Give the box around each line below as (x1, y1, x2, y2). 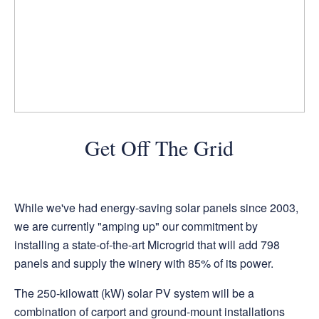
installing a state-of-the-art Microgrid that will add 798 (14, 236, 280, 253)
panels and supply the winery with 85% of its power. (14, 255, 273, 272)
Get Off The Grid (85, 132, 234, 162)
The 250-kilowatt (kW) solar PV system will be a (14, 285, 254, 302)
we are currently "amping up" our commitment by (14, 218, 258, 235)
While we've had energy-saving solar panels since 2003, (14, 199, 298, 216)
